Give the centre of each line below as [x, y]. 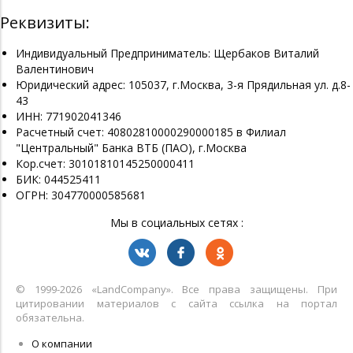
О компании [62, 344]
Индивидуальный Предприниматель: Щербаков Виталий [167, 54]
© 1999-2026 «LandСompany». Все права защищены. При [176, 290]
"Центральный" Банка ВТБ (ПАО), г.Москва [131, 148]
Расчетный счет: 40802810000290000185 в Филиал [151, 132]
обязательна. [50, 318]
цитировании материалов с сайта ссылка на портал [176, 304]
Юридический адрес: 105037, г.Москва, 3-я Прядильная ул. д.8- [183, 85]
